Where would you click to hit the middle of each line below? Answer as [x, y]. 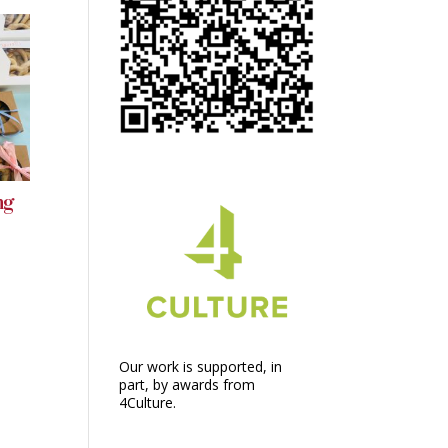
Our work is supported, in [201, 367]
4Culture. [148, 403]
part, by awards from [187, 385]
